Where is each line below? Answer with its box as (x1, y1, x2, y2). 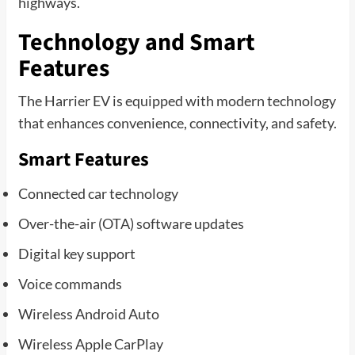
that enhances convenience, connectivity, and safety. (17, 113, 337, 132)
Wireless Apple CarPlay (17, 334, 163, 353)
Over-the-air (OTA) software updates (17, 214, 244, 232)
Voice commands (17, 274, 122, 292)
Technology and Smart (17, 25, 254, 59)
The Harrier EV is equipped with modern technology (17, 91, 336, 109)
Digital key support (17, 244, 136, 262)
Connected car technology (17, 184, 178, 202)
